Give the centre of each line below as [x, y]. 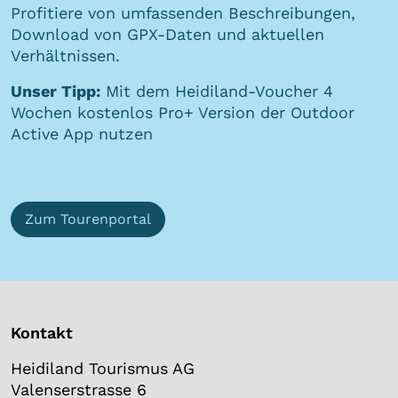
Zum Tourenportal [88, 219]
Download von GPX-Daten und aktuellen [167, 35]
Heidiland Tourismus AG [103, 369]
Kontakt [42, 333]
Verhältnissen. [65, 56]
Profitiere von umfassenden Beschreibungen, [183, 13]
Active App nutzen [82, 134]
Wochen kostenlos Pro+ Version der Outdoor [183, 113]
